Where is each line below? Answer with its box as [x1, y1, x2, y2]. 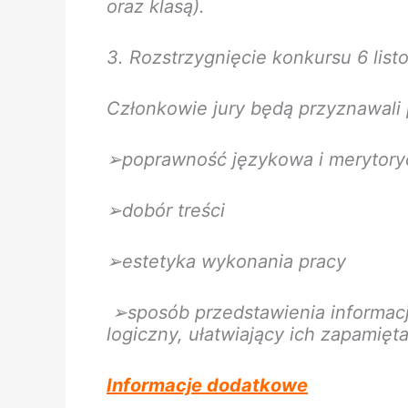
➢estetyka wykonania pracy [107, 250, 346, 273]
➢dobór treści [107, 199, 225, 222]
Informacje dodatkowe [107, 374, 308, 397]
